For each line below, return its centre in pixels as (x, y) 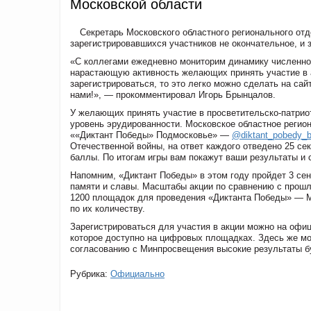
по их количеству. (108, 208)
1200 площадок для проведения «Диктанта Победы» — (188, 197)
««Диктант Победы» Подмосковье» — (151, 135)
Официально (137, 274)
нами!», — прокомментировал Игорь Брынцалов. (173, 94)
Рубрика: (90, 274)
